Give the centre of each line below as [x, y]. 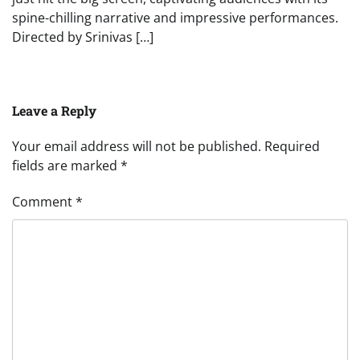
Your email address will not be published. [137, 147]
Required [292, 147]
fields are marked [66, 166]
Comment [44, 202]
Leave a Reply [54, 111]
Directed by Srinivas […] [83, 37]
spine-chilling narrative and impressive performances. [175, 18]
